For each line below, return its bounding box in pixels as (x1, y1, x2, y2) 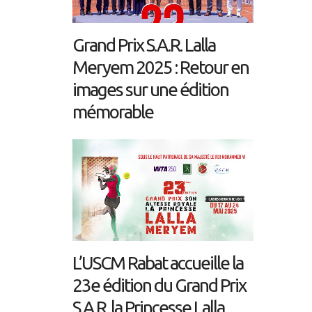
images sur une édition (72, 79, 228, 100)
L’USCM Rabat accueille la (72, 253, 243, 274)
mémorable (72, 102, 153, 123)
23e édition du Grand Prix (72, 275, 246, 296)
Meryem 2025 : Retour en (72, 57, 249, 78)
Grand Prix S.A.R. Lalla (72, 35, 215, 56)
